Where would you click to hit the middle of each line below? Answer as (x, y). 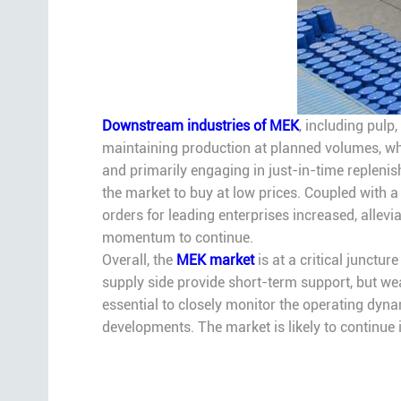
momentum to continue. (177, 238)
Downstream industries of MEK (200, 126)
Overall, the (139, 260)
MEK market (215, 260)
